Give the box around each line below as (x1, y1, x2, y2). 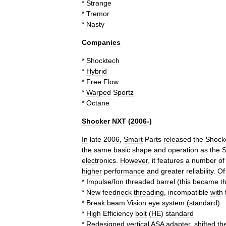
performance (104, 167, 145, 175)
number (192, 156, 216, 164)
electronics (82, 156, 116, 164)
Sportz (113, 88, 134, 96)
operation (168, 146, 198, 154)
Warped (86, 88, 111, 96)
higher (82, 167, 102, 175)
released (163, 135, 191, 143)
